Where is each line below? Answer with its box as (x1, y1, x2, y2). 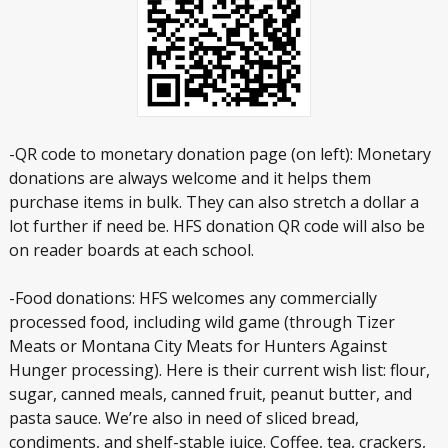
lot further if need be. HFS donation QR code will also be (8, 215, 425, 238)
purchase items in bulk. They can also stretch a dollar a (8, 191, 419, 214)
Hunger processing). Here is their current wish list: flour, (8, 359, 430, 382)
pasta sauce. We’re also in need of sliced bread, (8, 407, 359, 430)
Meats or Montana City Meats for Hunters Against (8, 335, 387, 358)
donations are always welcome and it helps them (8, 167, 371, 190)
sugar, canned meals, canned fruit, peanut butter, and (8, 383, 412, 406)
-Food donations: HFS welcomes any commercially (8, 287, 377, 310)
